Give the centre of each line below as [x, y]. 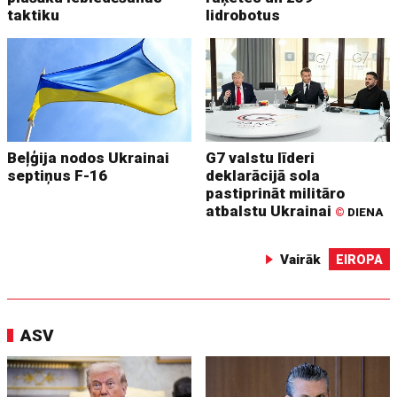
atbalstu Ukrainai [271, 211]
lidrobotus [243, 16]
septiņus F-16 [58, 176]
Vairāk [300, 260]
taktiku [34, 16]
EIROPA [359, 260]
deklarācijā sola [263, 176]
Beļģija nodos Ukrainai [89, 158]
